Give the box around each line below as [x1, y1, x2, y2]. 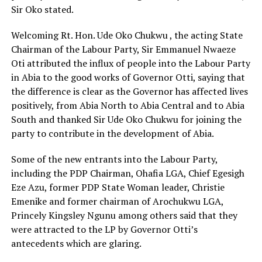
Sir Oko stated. [11, 3, 74, 16]
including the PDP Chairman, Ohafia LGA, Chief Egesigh [11, 167, 244, 180]
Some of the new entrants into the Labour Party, [11, 153, 218, 166]
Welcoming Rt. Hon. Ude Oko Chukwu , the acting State [11, 29, 243, 42]
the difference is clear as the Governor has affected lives [11, 85, 248, 98]
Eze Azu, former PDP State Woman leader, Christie [11, 181, 225, 194]
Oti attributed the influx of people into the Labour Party [11, 57, 250, 70]
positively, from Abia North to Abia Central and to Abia [11, 99, 244, 112]
